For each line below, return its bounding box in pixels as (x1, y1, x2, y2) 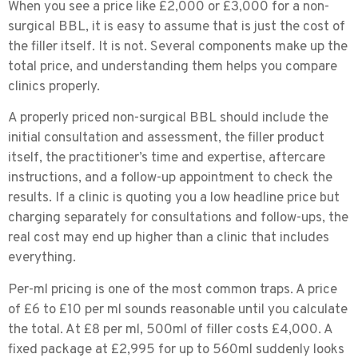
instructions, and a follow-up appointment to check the (8, 169, 332, 188)
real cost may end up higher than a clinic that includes (8, 229, 329, 248)
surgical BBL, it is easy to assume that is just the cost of (8, 18, 345, 37)
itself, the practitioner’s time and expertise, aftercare (8, 149, 325, 168)
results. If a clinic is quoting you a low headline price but (8, 189, 340, 208)
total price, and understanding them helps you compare (8, 58, 337, 77)
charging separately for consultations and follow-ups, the (8, 209, 348, 228)
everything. (8, 249, 76, 268)
